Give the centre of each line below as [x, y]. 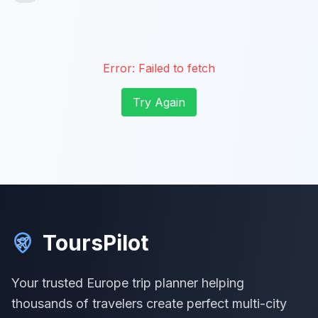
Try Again [159, 102]
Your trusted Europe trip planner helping [128, 283]
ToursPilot [95, 243]
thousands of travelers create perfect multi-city [149, 303]
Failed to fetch [177, 68]
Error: [121, 68]
